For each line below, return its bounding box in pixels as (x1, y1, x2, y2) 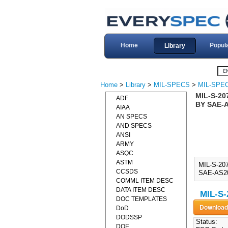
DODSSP (116, 214, 142, 221)
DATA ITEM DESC (116, 186, 165, 193)
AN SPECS (116, 113, 147, 120)
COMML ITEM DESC (116, 177, 174, 184)
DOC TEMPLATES (116, 195, 167, 203)
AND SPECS (116, 122, 152, 129)
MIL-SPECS (154, 81, 190, 89)
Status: (193, 218, 217, 226)
